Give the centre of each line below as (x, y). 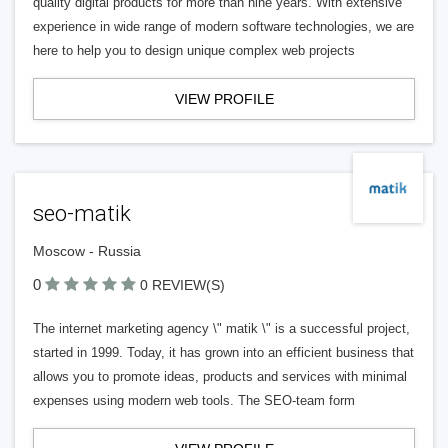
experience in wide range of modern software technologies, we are (223, 26)
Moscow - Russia (87, 251)
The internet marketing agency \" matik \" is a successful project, (221, 328)
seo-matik (82, 213)
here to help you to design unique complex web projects (194, 50)
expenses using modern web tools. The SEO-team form (194, 400)
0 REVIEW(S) (182, 285)
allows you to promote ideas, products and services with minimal (220, 376)
